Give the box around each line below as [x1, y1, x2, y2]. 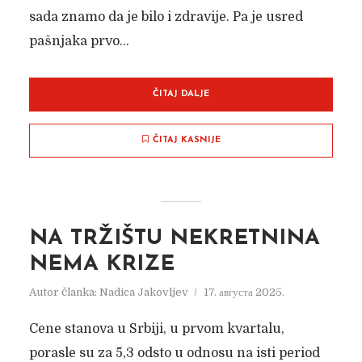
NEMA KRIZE [28, 254, 175, 276]
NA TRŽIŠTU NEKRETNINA [28, 228, 320, 250]
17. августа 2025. [203, 286, 284, 298]
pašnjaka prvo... [28, 34, 129, 48]
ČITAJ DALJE [153, 90, 209, 99]
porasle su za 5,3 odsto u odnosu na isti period [28, 346, 320, 360]
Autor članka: [28, 286, 99, 298]
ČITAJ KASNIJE [152, 136, 221, 145]
